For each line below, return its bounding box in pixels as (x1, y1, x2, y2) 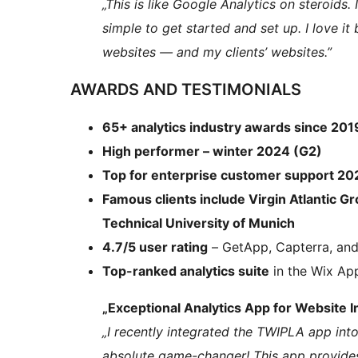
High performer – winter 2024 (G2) (102, 143, 322, 160)
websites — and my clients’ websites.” (102, 44, 332, 61)
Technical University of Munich (102, 215, 295, 232)
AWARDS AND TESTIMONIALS (70, 80, 301, 100)
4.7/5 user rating (102, 239, 208, 256)
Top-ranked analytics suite (102, 263, 269, 280)
